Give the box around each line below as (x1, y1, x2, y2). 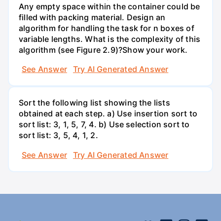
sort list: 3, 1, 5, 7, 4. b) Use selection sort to (19, 119, 190, 130)
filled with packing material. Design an (19, 12, 166, 22)
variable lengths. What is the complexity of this (19, 34, 201, 44)
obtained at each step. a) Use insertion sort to (19, 109, 197, 119)
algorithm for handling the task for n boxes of (19, 23, 194, 33)
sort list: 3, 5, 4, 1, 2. (19, 130, 98, 141)
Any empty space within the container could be (19, 1, 200, 11)
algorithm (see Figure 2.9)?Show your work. (19, 44, 187, 55)
